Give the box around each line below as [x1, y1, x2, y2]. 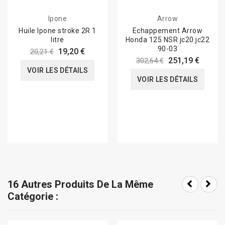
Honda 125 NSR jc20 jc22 [125, 36, 210, 44]
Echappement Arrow [132, 27, 203, 35]
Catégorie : [8, 190, 58, 203]
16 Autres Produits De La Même [8, 178, 153, 191]
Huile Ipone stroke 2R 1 [19, 27, 96, 35]
